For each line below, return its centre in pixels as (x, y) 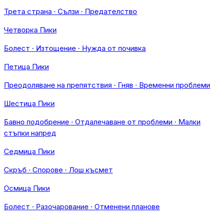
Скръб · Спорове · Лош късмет (58, 170)
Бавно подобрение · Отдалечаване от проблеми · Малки (102, 122)
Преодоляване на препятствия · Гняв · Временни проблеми (107, 85)
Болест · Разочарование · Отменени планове (82, 207)
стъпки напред (30, 133)
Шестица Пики (29, 103)
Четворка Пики (30, 30)
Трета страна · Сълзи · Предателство (70, 11)
